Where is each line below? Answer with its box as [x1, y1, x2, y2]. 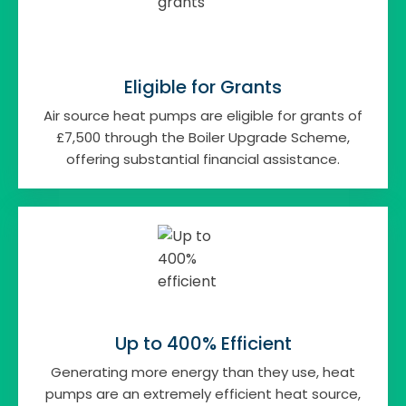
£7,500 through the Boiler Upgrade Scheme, [56, 128, 350, 147]
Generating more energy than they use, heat [51, 362, 355, 382]
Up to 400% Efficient [114, 331, 292, 356]
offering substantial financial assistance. [66, 150, 340, 169]
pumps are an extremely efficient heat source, [45, 384, 361, 403]
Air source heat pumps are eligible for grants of [43, 106, 362, 125]
